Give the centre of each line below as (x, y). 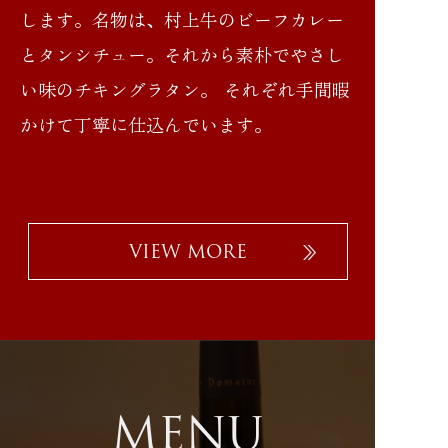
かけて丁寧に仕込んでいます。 (146, 125)
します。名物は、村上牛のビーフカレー (182, 20)
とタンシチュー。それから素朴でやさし (182, 55)
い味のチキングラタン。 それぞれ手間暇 (185, 90)
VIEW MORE (187, 251)
